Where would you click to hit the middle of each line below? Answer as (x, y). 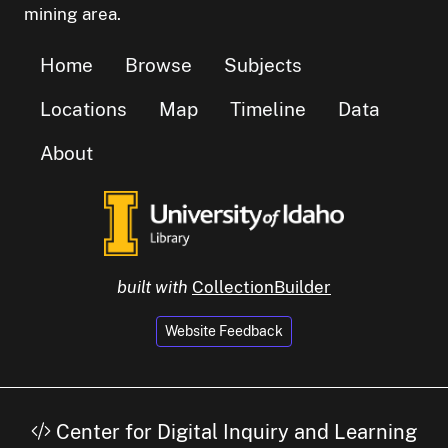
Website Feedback (224, 331)
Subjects (263, 64)
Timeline (268, 108)
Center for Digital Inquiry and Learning (234, 432)
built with (152, 286)
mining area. (72, 13)
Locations (83, 108)
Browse (158, 64)
